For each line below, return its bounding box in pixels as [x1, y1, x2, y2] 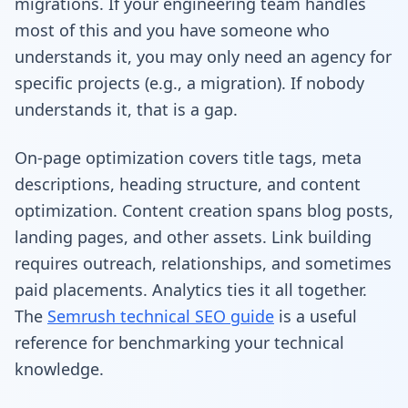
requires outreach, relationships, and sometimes [15, 251, 392, 274]
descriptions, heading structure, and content [15, 172, 361, 195]
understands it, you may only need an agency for [15, 45, 392, 67]
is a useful [274, 304, 357, 327]
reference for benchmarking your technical [15, 331, 344, 353]
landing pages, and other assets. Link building [15, 225, 372, 248]
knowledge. [15, 357, 104, 380]
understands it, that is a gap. [15, 97, 238, 120]
